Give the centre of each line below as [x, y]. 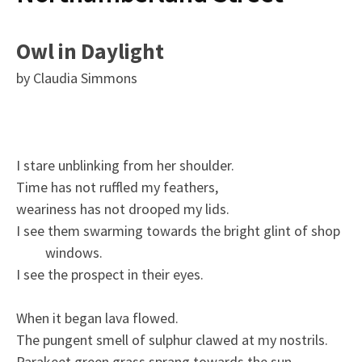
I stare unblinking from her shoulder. [125, 165]
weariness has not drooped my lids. [123, 208]
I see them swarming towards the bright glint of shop [178, 230]
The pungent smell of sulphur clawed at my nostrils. [172, 339]
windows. [74, 252]
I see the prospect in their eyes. [110, 274]
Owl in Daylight [90, 51]
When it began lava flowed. [97, 318]
